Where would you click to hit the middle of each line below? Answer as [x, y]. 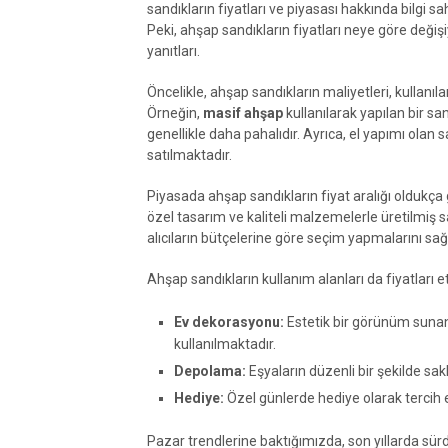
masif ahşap [243, 112]
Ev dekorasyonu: [228, 321]
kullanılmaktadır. [224, 343]
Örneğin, [175, 112]
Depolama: [209, 370]
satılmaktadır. [189, 154]
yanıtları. [173, 50]
